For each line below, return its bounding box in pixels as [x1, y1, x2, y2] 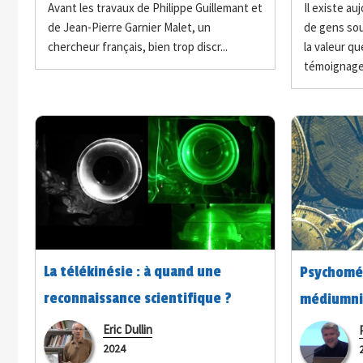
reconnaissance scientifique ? [43, 288, 232, 307]
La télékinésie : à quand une [43, 262, 221, 280]
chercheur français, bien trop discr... [47, 38, 228, 54]
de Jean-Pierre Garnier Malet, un [47, 19, 211, 35]
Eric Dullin [102, 321, 152, 337]
